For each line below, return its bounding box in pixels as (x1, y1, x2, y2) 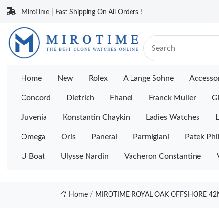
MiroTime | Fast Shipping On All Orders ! (22, 9, 142, 16)
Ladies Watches (146, 113, 199, 121)
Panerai (91, 133, 117, 141)
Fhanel (110, 94, 133, 102)
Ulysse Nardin (61, 153, 109, 160)
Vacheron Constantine (124, 153, 201, 160)
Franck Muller (149, 94, 196, 102)
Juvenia (21, 113, 47, 121)
